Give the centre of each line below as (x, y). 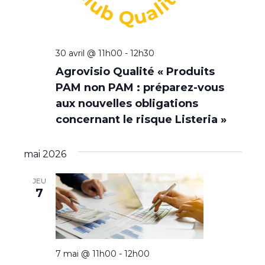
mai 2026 (45, 154)
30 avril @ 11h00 (89, 54)
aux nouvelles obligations (127, 104)
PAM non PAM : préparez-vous (140, 88)
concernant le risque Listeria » (141, 120)
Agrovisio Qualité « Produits (135, 72)
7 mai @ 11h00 (86, 254)
